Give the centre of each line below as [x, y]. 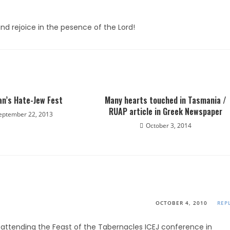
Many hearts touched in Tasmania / [165, 100]
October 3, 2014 [168, 126]
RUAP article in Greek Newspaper [165, 111]
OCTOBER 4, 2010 [181, 203]
